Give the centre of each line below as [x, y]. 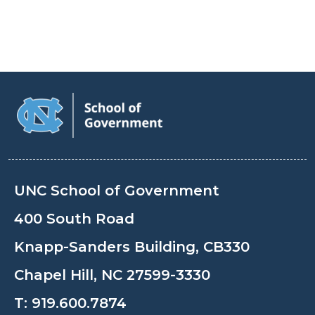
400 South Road [74, 218]
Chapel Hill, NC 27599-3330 [112, 275]
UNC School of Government [117, 190]
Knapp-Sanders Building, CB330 [132, 246]
